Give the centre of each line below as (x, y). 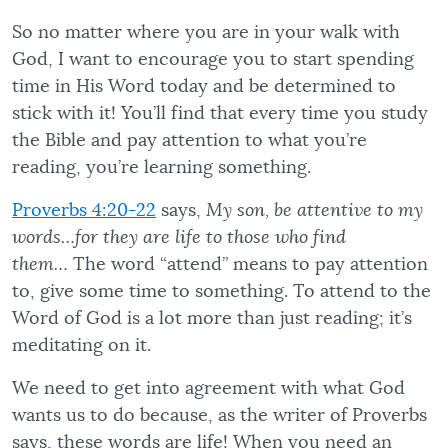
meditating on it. (81, 345)
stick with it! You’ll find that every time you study (220, 113)
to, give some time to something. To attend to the (221, 291)
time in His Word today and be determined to (204, 86)
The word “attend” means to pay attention (250, 264)
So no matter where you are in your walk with (206, 32)
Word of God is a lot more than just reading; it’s (212, 318)
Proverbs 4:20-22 (84, 210)
